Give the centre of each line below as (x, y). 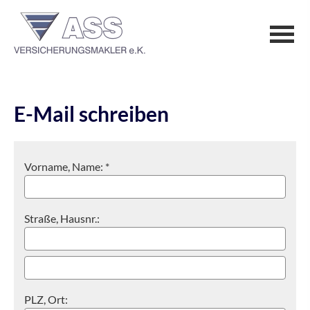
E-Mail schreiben (91, 113)
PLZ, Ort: (46, 299)
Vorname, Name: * (67, 166)
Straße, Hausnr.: (62, 218)
